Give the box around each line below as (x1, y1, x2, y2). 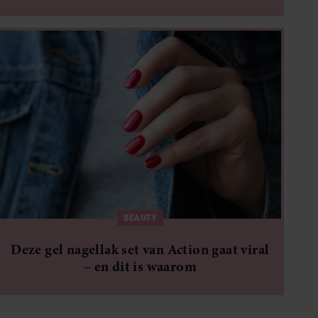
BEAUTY (123, 212, 158, 223)
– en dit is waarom (83, 256, 197, 276)
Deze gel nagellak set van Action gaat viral (11, 239, 270, 259)
